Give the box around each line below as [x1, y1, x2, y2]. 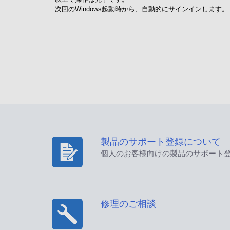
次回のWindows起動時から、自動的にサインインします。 [55, 5, 228, 13]
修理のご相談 [100, 198, 156, 209]
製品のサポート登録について [100, 136, 221, 147]
